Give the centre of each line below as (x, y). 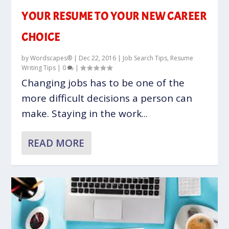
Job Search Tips (145, 58)
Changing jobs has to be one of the (103, 83)
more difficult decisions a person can (107, 98)
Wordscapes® (51, 58)
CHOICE (41, 37)
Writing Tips (39, 67)
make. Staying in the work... (85, 113)
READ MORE (56, 143)
